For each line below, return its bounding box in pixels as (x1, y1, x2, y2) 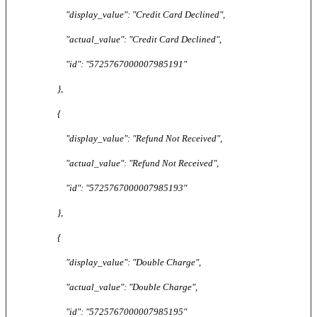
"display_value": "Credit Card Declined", (6, 8, 225, 20)
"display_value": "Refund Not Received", (6, 132, 222, 144)
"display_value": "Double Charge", (6, 256, 201, 267)
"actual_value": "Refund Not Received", (6, 157, 219, 168)
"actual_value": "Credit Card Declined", (6, 33, 221, 45)
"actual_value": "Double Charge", (6, 281, 197, 292)
